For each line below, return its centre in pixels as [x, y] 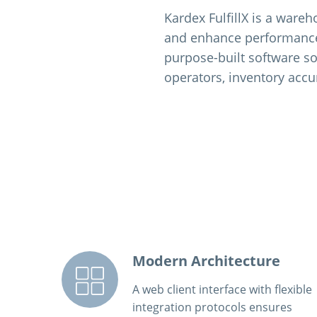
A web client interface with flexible [222, 289]
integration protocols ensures [212, 307]
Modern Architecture [206, 261]
